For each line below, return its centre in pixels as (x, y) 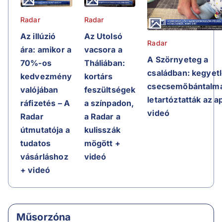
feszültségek (110, 89)
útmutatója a (45, 130)
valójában (39, 89)
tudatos (36, 143)
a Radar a (102, 116)
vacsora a (103, 49)
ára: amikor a (46, 49)
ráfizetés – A (45, 103)
